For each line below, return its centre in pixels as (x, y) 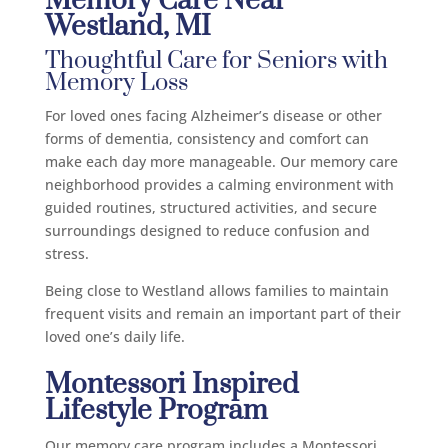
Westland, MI (127, 27)
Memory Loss (116, 83)
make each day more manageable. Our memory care (221, 162)
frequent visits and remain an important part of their (222, 314)
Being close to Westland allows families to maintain (216, 291)
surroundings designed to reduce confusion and (207, 231)
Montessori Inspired (171, 385)
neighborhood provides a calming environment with (219, 185)
